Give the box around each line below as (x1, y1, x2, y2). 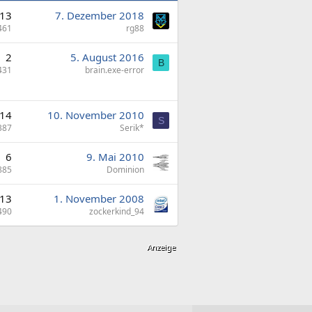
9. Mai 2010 (86, 149, 144, 164)
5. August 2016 (70, 49, 144, 64)
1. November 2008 (54, 191, 144, 205)
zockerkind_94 (89, 205, 144, 217)
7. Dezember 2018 (55, 8, 144, 22)
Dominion (107, 163, 144, 175)
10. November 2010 (47, 107, 144, 122)
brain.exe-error (85, 63, 144, 76)
